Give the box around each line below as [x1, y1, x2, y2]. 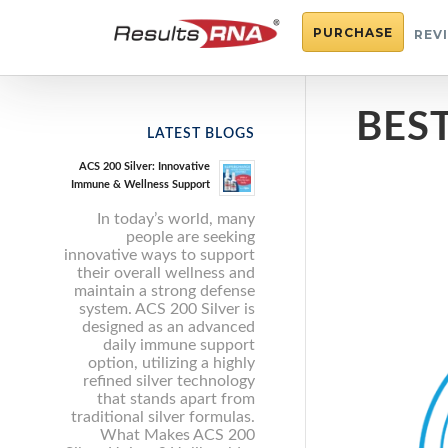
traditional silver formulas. [71, 408, 255, 425]
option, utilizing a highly [88, 354, 255, 371]
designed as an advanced [82, 318, 255, 335]
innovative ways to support [64, 246, 255, 263]
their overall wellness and [77, 264, 255, 281]
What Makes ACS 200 [100, 426, 255, 443]
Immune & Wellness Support [71, 179, 210, 190]
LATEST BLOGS [147, 126, 255, 141]
